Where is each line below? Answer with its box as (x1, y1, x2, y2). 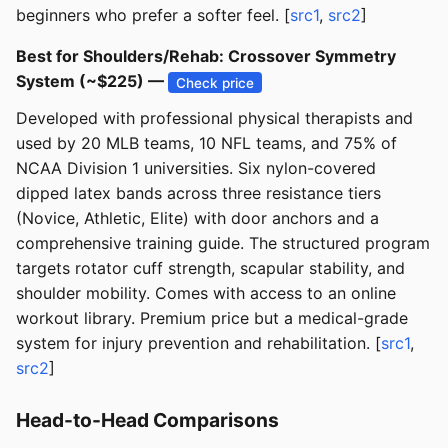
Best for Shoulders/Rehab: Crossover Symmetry (16, 46, 396, 67)
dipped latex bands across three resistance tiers (16, 183, 381, 204)
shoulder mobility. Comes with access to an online (16, 283, 396, 304)
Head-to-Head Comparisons (16, 408, 279, 433)
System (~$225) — (16, 71, 168, 92)
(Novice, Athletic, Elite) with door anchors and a (16, 208, 379, 229)
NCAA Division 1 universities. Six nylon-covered (16, 158, 376, 179)
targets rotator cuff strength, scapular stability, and (16, 258, 405, 279)
